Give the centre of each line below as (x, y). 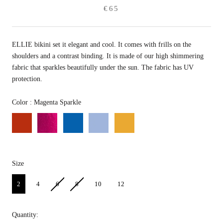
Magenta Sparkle (56, 102)
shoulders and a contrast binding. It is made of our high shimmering (108, 56)
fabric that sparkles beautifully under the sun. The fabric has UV (103, 67)
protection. (27, 79)
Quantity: (25, 215)
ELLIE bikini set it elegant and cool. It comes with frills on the (102, 44)
